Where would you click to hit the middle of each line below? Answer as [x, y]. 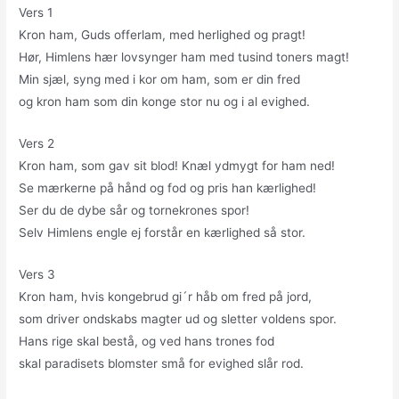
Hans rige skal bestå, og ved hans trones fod [147, 341]
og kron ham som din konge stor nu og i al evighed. [165, 102]
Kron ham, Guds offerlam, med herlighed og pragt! [163, 35]
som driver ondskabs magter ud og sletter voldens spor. [178, 318]
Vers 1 [36, 13]
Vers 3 [37, 274]
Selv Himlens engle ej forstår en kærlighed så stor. [163, 232]
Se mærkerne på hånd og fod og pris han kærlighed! [168, 187]
